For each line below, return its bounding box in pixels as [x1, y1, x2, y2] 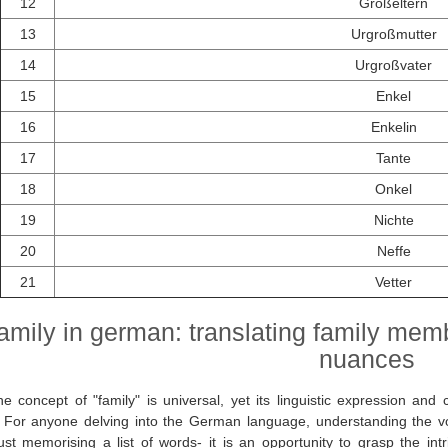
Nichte [373, 212, 414, 229]
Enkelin [370, 119, 417, 136]
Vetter [375, 274, 412, 291]
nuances [318, 345, 415, 374]
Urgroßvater [355, 57, 432, 74]
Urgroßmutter [350, 26, 437, 43]
